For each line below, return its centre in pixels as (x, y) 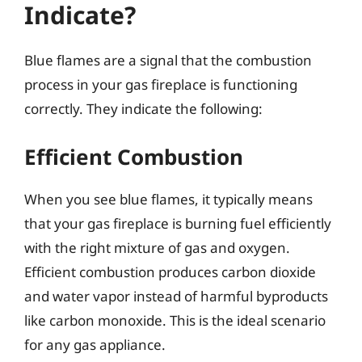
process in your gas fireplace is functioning (161, 84)
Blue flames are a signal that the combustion (168, 60)
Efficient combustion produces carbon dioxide (170, 271)
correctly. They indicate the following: (143, 109)
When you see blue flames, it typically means (168, 199)
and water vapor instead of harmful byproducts (176, 296)
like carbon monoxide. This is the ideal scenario (175, 320)
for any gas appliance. (95, 344)
